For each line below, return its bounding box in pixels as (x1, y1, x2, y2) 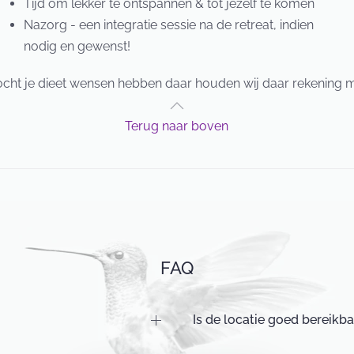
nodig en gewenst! (23, 39, 130, 55)
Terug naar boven (125, 119, 229, 134)
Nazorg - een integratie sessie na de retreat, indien (23, 17, 314, 33)
